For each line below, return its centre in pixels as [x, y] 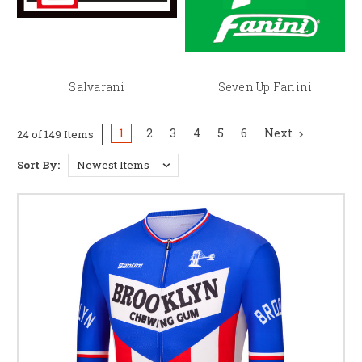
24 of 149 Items [55, 134]
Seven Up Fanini [265, 86]
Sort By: [38, 164]
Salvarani [97, 86]
